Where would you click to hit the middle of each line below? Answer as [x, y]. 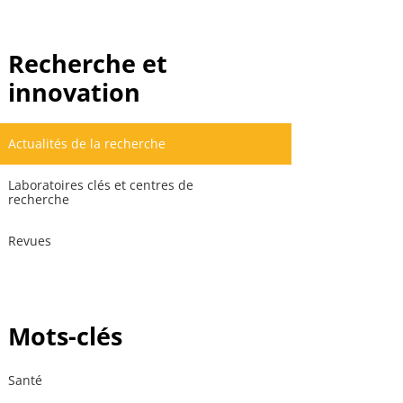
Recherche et [88, 63]
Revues [30, 241]
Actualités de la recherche [87, 143]
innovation [75, 92]
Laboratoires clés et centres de [101, 185]
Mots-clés [66, 336]
